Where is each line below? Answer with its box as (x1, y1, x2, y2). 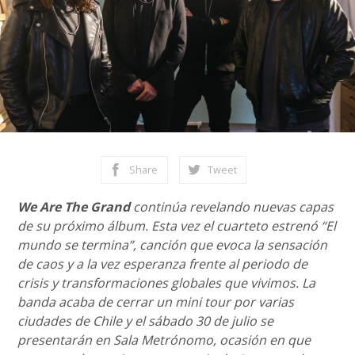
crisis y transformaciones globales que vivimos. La (17, 274, 316, 292)
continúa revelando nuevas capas (133, 198, 334, 216)
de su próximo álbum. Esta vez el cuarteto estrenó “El (17, 217, 337, 235)
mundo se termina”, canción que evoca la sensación (17, 236, 328, 254)
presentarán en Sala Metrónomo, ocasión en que (17, 331, 311, 349)
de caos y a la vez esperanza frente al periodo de (17, 255, 308, 273)
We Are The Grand (17, 198, 131, 216)
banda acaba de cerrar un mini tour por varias (17, 293, 295, 311)
